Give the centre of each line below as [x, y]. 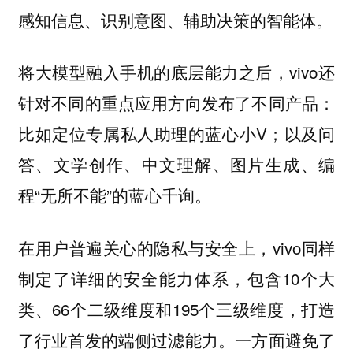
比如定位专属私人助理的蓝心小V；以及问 [176, 134]
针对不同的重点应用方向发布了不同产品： [176, 103]
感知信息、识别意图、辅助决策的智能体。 [175, 19]
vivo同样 [304, 247]
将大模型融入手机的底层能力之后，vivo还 [176, 72]
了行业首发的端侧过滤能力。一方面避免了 [176, 339]
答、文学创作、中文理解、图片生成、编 [176, 164]
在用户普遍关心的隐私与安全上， [145, 247]
